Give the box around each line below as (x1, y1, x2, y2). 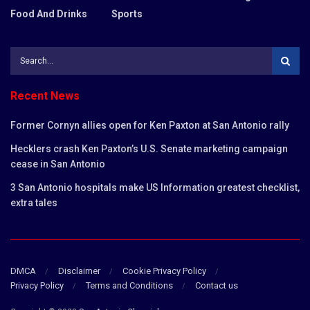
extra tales (10, 197, 57, 208)
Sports (111, 8, 143, 19)
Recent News (10, 89, 80, 102)
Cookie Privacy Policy (122, 266, 206, 277)
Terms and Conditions (86, 280, 173, 291)
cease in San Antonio (10, 158, 105, 170)
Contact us (195, 280, 238, 291)
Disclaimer (58, 266, 100, 277)
